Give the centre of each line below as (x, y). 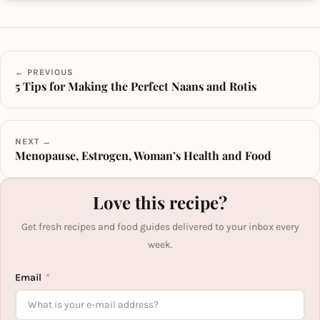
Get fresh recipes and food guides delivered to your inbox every (160, 226)
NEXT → (33, 141)
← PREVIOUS (44, 72)
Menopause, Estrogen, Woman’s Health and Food (143, 155)
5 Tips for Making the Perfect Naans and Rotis (136, 86)
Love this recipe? (160, 202)
